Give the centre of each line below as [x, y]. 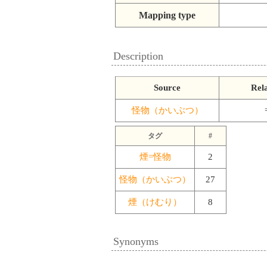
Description [138, 56]
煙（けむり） [155, 202]
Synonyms [136, 241]
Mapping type [167, 15]
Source [167, 87]
